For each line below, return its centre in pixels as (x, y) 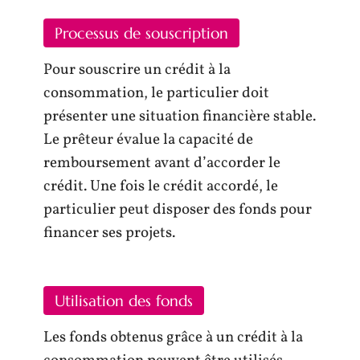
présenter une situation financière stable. (180, 117)
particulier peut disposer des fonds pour (178, 210)
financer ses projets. (109, 233)
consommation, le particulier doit (156, 93)
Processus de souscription (141, 33)
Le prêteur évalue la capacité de (148, 140)
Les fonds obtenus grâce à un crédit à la (173, 337)
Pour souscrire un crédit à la (137, 70)
